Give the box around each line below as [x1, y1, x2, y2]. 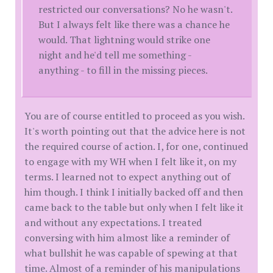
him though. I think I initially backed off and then [24, 185, 243, 199]
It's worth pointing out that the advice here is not [24, 124, 246, 138]
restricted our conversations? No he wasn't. [38, 2, 233, 16]
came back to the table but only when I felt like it [24, 200, 244, 214]
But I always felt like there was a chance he [38, 18, 230, 32]
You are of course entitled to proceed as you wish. [24, 109, 244, 123]
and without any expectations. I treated [24, 216, 202, 230]
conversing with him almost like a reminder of [24, 231, 230, 245]
